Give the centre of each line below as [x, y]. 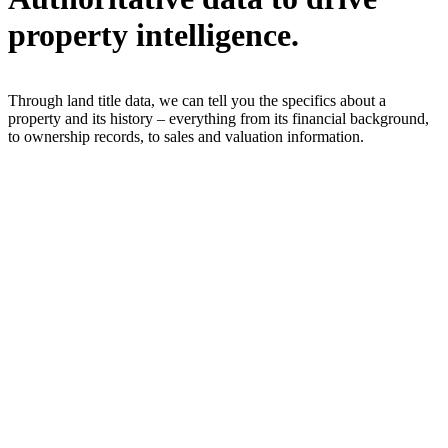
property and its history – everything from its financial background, [218, 118]
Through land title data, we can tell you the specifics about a [197, 100]
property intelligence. [153, 35]
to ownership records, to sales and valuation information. [186, 136]
